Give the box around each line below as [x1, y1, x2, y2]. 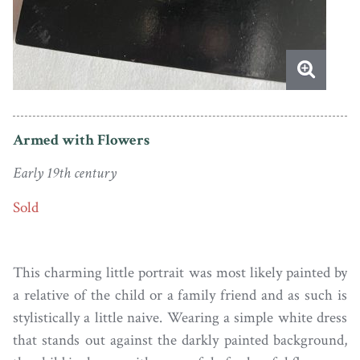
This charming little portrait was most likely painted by [13, 262, 347, 283]
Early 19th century [13, 163, 117, 184]
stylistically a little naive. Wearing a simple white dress [13, 307, 347, 328]
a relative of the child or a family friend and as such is [13, 284, 347, 305]
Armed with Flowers [13, 129, 149, 150]
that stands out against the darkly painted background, [13, 329, 347, 350]
